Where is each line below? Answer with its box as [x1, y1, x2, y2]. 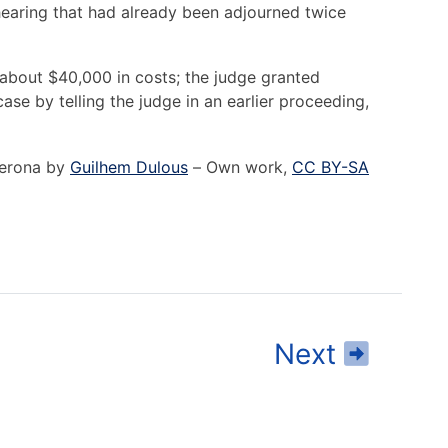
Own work [206, 157, 283, 178]
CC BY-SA [292, 157, 369, 178]
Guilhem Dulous [70, 157, 188, 178]
